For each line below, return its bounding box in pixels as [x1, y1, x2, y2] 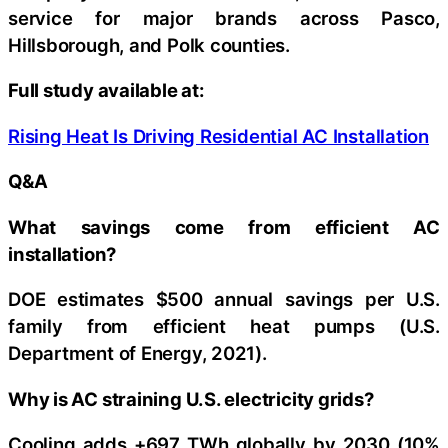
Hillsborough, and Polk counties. [8, 33, 290, 56]
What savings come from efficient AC [8, 215, 440, 238]
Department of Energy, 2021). [8, 342, 267, 364]
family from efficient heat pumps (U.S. [8, 315, 440, 337]
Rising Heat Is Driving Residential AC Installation [8, 124, 429, 147]
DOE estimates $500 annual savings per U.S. [8, 288, 440, 310]
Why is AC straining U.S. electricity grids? [8, 387, 374, 410]
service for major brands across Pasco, [8, 6, 440, 29]
